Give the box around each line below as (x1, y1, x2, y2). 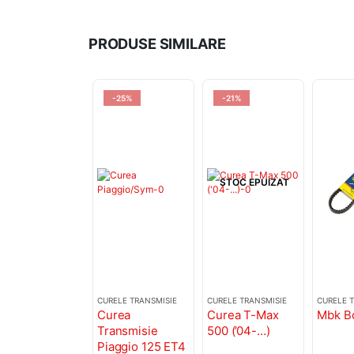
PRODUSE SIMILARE (88, 35, 227, 53)
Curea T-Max (207, 307, 279, 323)
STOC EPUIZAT (220, 176, 290, 189)
